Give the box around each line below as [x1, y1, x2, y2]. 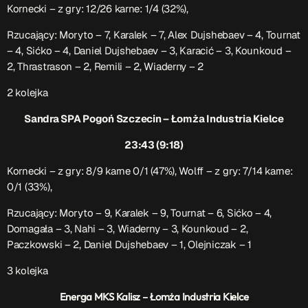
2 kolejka [7, 86, 48, 100]
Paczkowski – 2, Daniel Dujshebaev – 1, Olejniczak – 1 [7, 238, 252, 252]
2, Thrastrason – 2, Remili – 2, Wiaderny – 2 [7, 60, 204, 74]
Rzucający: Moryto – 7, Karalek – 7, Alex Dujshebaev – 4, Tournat [7, 28, 300, 42]
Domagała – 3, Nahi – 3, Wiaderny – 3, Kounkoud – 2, [7, 222, 248, 236]
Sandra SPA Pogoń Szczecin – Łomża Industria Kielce [24, 112, 284, 126]
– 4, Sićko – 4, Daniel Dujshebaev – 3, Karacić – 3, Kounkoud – [7, 44, 291, 58]
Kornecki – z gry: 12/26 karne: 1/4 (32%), [7, 2, 188, 16]
